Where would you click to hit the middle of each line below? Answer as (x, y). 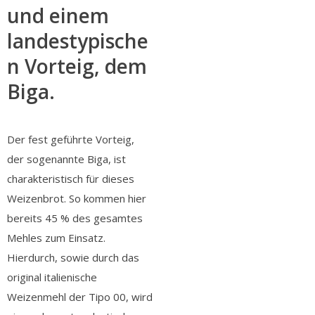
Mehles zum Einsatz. (56, 238)
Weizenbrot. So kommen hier (77, 199)
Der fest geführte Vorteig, (71, 140)
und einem (58, 16)
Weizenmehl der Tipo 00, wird (80, 297)
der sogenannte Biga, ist (66, 159)
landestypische (78, 41)
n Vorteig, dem (77, 66)
